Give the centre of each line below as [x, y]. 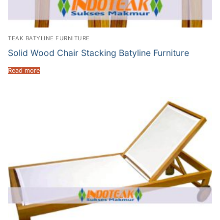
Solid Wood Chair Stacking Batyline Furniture [98, 53]
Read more [24, 70]
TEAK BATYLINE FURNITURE [49, 38]
